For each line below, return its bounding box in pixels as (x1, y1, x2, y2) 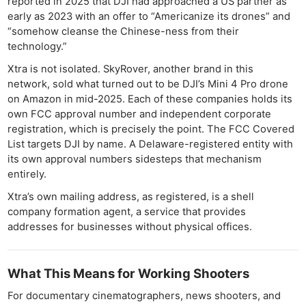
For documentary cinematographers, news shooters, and (8, 290, 281, 303)
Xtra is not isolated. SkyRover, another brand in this (8, 62, 254, 75)
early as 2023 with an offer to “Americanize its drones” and (8, 10, 291, 23)
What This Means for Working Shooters (8, 266, 250, 281)
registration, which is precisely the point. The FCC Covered (8, 122, 295, 135)
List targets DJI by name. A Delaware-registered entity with (8, 137, 294, 150)
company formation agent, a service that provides (8, 205, 247, 218)
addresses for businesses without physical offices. (8, 220, 253, 233)
